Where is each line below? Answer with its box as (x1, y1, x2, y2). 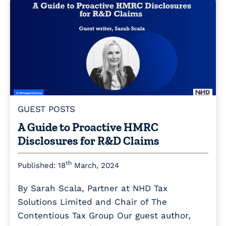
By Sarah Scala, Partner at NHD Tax (18, 183, 167, 193)
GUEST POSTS (18, 103, 75, 114)
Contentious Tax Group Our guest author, (18, 210, 191, 220)
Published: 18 (18, 160, 66, 170)
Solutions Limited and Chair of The (18, 196, 167, 207)
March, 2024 (72, 160, 119, 170)
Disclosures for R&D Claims (18, 133, 159, 148)
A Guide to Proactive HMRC (18, 120, 158, 134)
